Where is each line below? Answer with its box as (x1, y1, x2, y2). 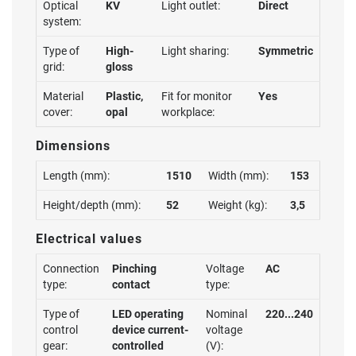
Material (43, 90, 83, 103)
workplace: (161, 106, 215, 118)
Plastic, (106, 90, 143, 103)
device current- (112, 323, 188, 336)
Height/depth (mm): (43, 199, 141, 211)
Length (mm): (43, 169, 110, 182)
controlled (112, 339, 164, 352)
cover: (43, 106, 72, 118)
